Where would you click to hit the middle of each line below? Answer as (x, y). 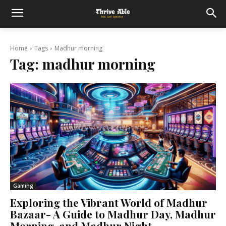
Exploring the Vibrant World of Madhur (109, 203)
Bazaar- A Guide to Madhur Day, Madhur (113, 214)
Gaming (23, 186)
